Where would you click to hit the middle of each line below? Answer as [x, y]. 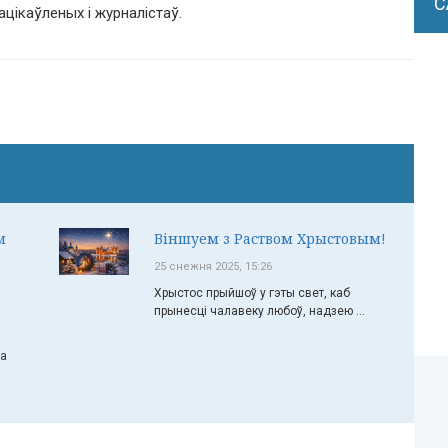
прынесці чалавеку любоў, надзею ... [259, 311]
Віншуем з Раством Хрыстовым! [270, 238]
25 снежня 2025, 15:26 [213, 266]
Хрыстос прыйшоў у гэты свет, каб [252, 293]
